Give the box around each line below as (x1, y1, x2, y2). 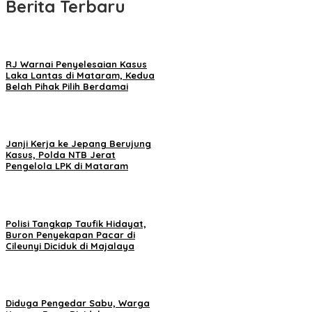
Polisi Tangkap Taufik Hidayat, (6, 217, 146, 229)
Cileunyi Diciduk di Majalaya (6, 240, 134, 251)
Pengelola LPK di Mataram (6, 160, 128, 172)
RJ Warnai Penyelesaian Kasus (6, 58, 147, 70)
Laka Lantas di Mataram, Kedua (6, 70, 155, 81)
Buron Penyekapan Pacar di (6, 228, 135, 240)
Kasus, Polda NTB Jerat (6, 149, 116, 161)
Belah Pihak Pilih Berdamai (6, 81, 128, 93)
